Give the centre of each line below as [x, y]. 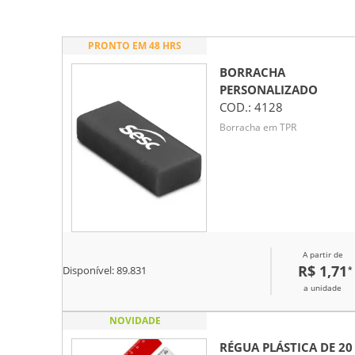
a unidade [323, 287]
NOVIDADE [135, 320]
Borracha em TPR [258, 128]
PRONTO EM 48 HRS [135, 45]
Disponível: [90, 271]
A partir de [323, 254]
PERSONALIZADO [269, 89]
